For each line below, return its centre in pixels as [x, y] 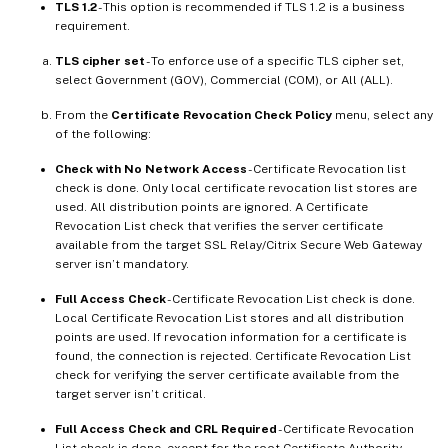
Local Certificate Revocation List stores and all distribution [229, 317]
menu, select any [382, 114]
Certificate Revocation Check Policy [221, 114]
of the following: [103, 133]
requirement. [92, 25]
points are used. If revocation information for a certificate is [231, 336]
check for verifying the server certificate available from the [227, 374]
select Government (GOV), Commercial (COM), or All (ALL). [224, 79]
